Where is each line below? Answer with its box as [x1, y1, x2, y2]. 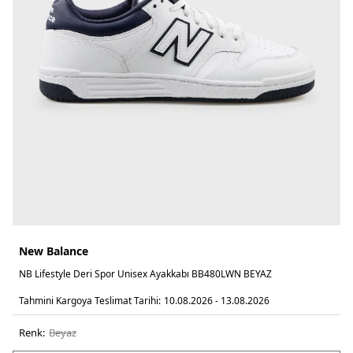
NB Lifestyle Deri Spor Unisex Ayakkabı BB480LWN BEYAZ [19, 267, 272, 281]
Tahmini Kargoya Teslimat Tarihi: [19, 294, 161, 307]
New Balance [19, 243, 88, 258]
